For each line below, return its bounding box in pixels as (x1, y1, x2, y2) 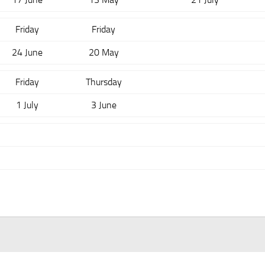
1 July (15, 99, 38, 111)
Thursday (85, 76, 122, 88)
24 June (11, 47, 43, 58)
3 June (91, 99, 117, 111)
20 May (88, 47, 119, 58)
